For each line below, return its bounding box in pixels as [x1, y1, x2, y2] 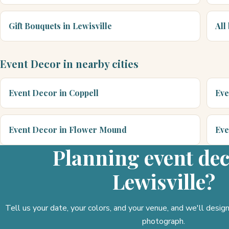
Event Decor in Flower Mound [9, 124, 127, 135]
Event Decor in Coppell [9, 87, 99, 98]
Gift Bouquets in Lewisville [9, 20, 112, 31]
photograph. [142, 216, 185, 227]
